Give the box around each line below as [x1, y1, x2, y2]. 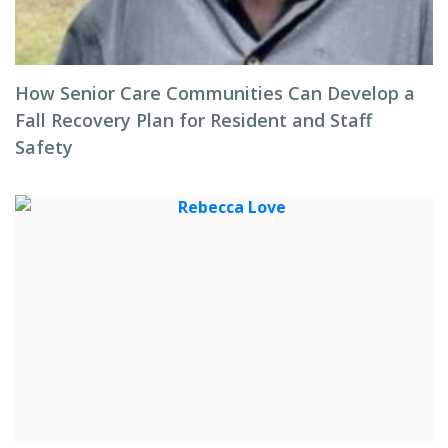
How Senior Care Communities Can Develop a [15, 81, 415, 105]
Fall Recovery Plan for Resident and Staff [15, 108, 372, 132]
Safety [15, 135, 73, 159]
